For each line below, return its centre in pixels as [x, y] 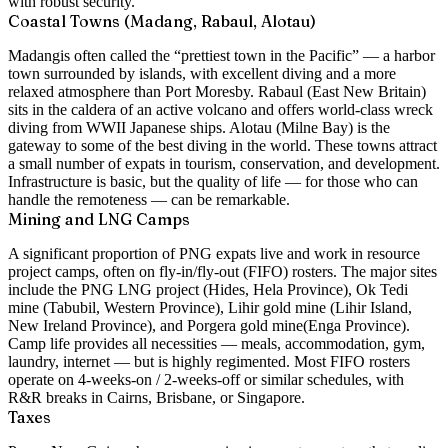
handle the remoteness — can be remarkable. [149, 199]
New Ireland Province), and [97, 325]
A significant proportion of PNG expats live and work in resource [214, 253]
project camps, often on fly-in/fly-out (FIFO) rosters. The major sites [222, 271]
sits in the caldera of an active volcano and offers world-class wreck [220, 109]
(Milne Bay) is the [333, 127]
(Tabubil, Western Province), [133, 307]
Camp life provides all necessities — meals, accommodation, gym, [216, 343]
